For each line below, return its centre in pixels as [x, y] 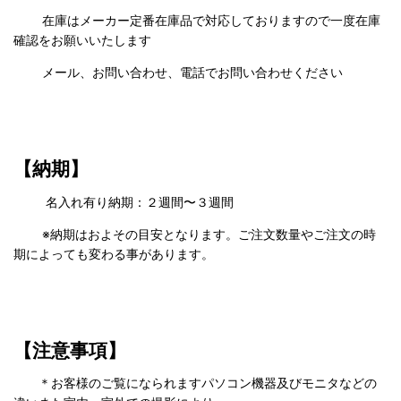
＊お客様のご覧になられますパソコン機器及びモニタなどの [208, 382]
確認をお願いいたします [82, 40]
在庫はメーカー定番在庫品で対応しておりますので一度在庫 [197, 21]
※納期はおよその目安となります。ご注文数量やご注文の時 [195, 234]
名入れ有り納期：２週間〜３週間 [124, 201]
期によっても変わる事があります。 [114, 253]
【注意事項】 [70, 350]
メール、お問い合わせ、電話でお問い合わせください [178, 73]
